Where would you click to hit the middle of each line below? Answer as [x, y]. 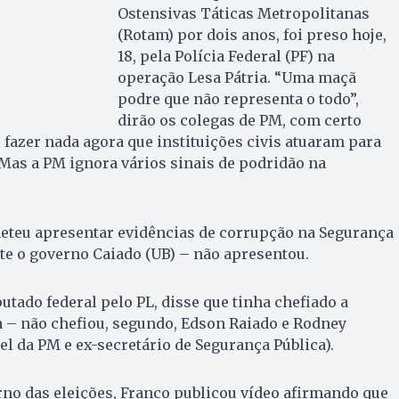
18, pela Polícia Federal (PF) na [226, 56]
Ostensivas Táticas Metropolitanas [243, 13]
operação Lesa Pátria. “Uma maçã [236, 77]
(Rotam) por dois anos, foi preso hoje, [252, 34]
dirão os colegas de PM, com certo [239, 120]
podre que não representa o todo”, [238, 98]
